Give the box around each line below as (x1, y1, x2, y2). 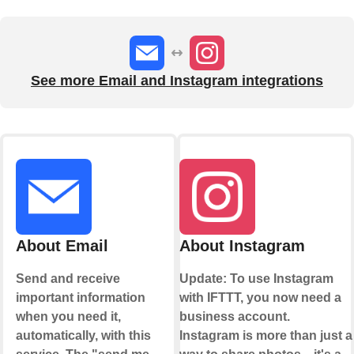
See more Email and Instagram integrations (31, 73, 323, 89)
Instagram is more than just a (179, 329, 352, 343)
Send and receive (15, 272, 120, 286)
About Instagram (179, 237, 305, 255)
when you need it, (15, 310, 121, 324)
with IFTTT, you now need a (179, 291, 341, 305)
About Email (15, 237, 108, 255)
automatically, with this (15, 329, 151, 343)
